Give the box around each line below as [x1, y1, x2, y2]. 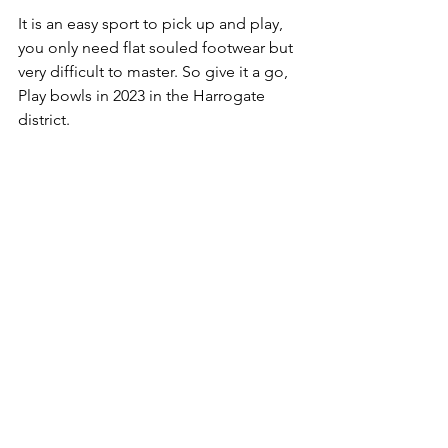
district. [18, 110, 70, 130]
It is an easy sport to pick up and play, [18, 14, 287, 34]
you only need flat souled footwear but [18, 38, 297, 58]
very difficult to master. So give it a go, [18, 62, 292, 82]
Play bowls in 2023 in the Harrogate [18, 86, 269, 106]
